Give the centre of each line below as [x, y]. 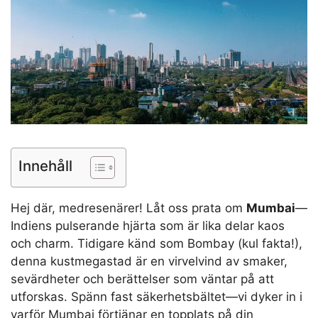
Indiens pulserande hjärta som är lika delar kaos [148, 225]
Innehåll [45, 165]
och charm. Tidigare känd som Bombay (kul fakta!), [157, 243]
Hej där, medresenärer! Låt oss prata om [128, 208]
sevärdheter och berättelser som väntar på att [142, 279]
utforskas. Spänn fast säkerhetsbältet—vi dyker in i [157, 296]
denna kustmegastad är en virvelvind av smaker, [149, 261]
